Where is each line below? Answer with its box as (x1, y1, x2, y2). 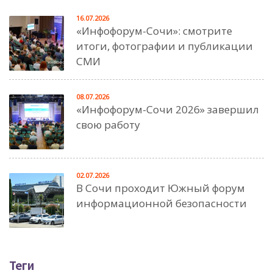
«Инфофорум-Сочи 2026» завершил (76, 102, 259, 116)
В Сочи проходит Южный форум (76, 180, 245, 195)
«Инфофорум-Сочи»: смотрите (76, 23, 232, 38)
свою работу (76, 117, 140, 132)
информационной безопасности (76, 196, 247, 210)
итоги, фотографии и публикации (76, 38, 253, 53)
